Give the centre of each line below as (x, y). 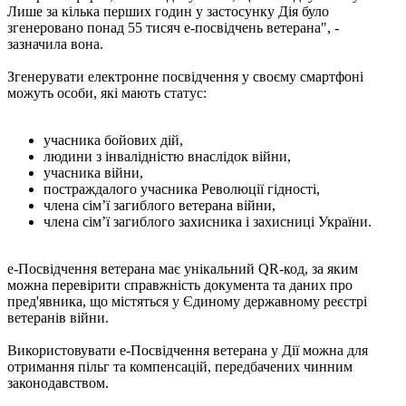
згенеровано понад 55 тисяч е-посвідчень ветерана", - (173, 27)
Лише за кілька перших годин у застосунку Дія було (168, 11)
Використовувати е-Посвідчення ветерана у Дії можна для (188, 350)
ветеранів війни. (58, 317)
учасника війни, (93, 172)
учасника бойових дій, (113, 140)
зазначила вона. (55, 43)
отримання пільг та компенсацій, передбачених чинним (180, 366)
